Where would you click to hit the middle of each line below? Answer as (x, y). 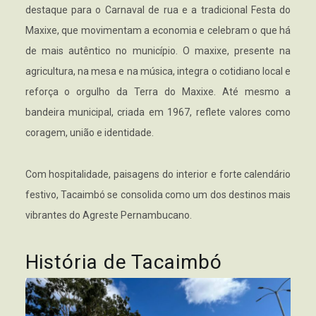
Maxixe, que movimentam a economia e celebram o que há (158, 30)
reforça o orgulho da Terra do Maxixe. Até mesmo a (158, 92)
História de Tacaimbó (123, 262)
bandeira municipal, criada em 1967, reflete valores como (158, 112)
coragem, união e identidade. (89, 133)
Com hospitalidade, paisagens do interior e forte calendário (158, 174)
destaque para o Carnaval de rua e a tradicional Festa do (158, 10)
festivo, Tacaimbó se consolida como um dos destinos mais (158, 195)
